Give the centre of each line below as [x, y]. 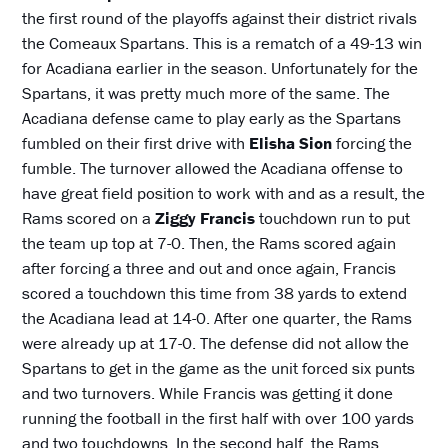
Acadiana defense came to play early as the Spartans [212, 118]
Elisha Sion [291, 143]
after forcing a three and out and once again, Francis [209, 268]
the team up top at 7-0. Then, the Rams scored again [209, 243]
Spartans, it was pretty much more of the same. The [206, 93]
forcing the [372, 143]
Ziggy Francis [205, 218]
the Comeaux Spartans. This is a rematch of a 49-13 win [222, 43]
